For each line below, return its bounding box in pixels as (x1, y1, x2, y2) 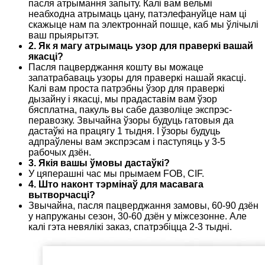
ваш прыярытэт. (28, 30, 99, 41)
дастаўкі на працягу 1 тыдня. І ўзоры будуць (28, 126, 220, 137)
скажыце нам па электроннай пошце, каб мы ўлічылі (28, 20, 258, 30)
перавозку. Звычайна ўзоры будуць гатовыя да (28, 115, 234, 126)
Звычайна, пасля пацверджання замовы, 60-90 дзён (28, 201, 258, 211)
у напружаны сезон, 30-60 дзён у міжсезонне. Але (28, 211, 247, 222)
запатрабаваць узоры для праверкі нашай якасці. (28, 73, 246, 83)
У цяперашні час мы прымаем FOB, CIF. (28, 169, 204, 179)
